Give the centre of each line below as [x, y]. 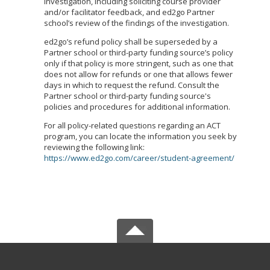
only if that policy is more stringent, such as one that [139, 63]
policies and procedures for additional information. [137, 107]
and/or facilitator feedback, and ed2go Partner [129, 12]
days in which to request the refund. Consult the [132, 85]
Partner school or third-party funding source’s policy [139, 52]
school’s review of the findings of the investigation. [137, 23]
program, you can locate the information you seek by [140, 136]
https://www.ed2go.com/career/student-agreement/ [139, 158]
